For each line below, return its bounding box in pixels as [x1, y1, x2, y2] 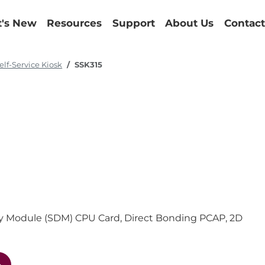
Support [112, 17, 155, 29]
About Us [165, 17, 214, 29]
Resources [47, 17, 102, 29]
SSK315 [75, 60, 103, 70]
